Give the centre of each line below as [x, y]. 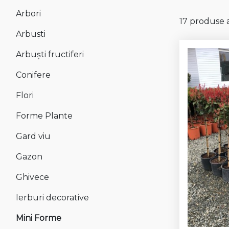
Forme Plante [44, 116]
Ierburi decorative [52, 197]
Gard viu [33, 136]
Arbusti [31, 34]
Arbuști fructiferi [50, 54]
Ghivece [32, 177]
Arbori [28, 13]
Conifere [33, 75]
